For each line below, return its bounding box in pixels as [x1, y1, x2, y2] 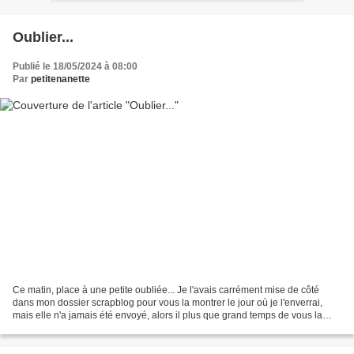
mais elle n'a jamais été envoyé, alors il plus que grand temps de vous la [13, 310, 322, 322]
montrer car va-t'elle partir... [13, 322, 128, 334]
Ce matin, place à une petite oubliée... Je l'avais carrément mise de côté [13, 284, 319, 296]
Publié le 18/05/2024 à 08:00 [13, 60, 137, 72]
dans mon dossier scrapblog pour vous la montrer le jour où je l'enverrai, [13, 297, 322, 309]
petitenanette [31, 73, 90, 85]
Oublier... [13, 28, 73, 45]
